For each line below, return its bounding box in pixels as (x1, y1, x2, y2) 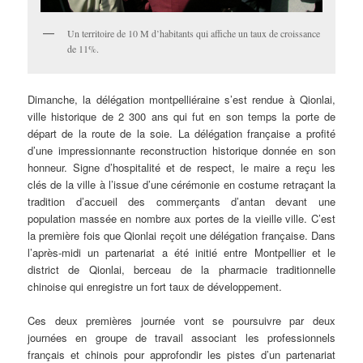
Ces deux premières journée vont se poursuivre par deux (28, 313, 335, 329)
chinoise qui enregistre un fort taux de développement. (28, 279, 283, 295)
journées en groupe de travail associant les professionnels (28, 330, 335, 346)
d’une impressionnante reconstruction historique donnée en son (28, 143, 335, 159)
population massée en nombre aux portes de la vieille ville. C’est (28, 211, 335, 227)
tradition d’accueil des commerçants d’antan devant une (28, 194, 335, 210)
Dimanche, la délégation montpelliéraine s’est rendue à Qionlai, (28, 92, 335, 108)
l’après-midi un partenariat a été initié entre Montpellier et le (28, 245, 335, 261)
